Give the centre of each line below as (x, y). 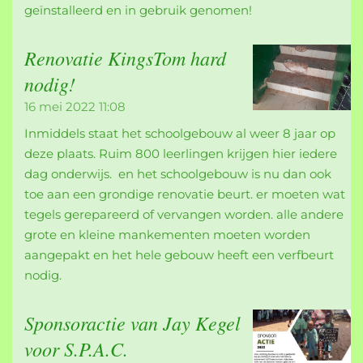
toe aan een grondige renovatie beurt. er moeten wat (185, 194)
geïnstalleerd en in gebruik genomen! (138, 11)
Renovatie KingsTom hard (125, 58)
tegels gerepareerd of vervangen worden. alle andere (184, 214)
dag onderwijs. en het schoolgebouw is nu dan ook (178, 173)
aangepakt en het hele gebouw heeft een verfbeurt (179, 254)
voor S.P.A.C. (76, 348)
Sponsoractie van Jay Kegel (132, 322)
